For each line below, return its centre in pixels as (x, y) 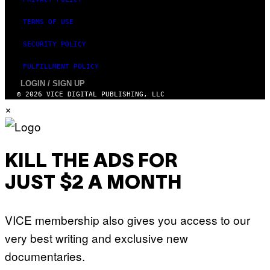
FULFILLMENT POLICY (61, 66)
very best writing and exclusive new (96, 237)
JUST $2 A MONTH (93, 184)
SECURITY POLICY (55, 44)
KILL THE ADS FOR (91, 162)
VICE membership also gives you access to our (127, 219)
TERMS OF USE (48, 22)
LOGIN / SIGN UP (53, 83)
